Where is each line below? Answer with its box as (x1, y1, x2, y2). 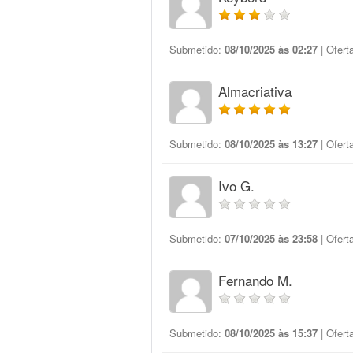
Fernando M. (218, 270, 292, 290)
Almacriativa (218, 81, 292, 101)
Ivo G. (218, 176, 255, 195)
